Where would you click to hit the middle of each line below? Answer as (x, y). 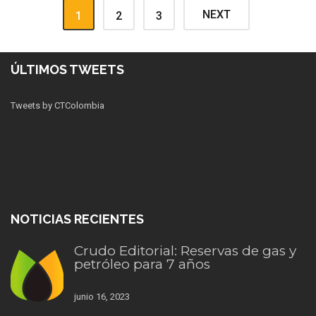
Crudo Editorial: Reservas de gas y (185, 250)
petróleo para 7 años (142, 264)
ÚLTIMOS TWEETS (67, 69)
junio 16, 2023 (102, 296)
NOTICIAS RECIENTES (77, 219)
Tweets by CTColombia (57, 105)
